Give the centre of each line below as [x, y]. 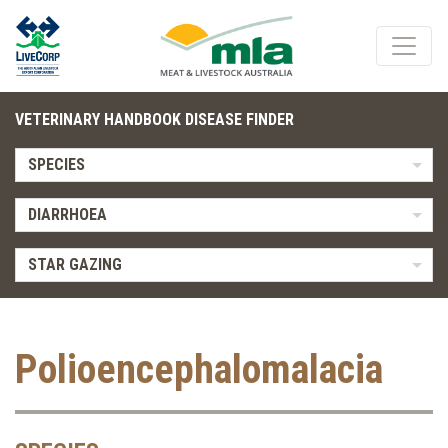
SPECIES [56, 164]
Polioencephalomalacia [199, 369]
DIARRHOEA [67, 214]
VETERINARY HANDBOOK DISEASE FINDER [154, 119]
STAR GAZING [74, 264]
